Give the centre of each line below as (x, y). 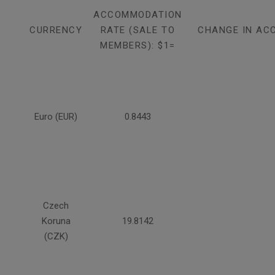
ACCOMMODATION (138, 15)
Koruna (56, 221)
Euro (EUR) (56, 117)
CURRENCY (56, 30)
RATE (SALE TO (138, 30)
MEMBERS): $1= (138, 46)
